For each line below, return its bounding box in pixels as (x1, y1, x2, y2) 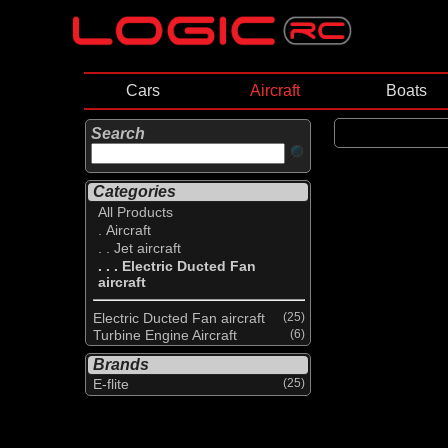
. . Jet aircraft (98, 240, 181, 257)
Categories (93, 183, 176, 201)
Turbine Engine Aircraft (93, 326, 237, 343)
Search (91, 125, 145, 143)
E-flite (93, 375, 129, 392)
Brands (93, 355, 149, 373)
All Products (98, 204, 173, 221)
